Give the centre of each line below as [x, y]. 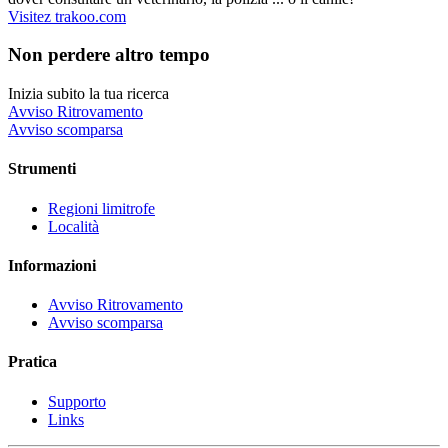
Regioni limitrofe [101, 208]
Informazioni [52, 265]
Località [73, 226]
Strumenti [42, 169]
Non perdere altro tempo [109, 55]
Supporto [77, 401]
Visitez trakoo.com [67, 16]
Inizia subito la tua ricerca [88, 93]
